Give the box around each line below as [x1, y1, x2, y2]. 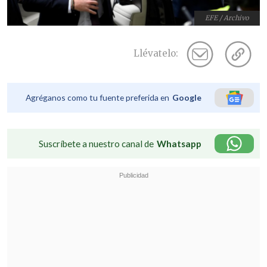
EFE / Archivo [205, 14, 250, 23]
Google [172, 92, 201, 103]
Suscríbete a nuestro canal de [39, 138, 154, 150]
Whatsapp [157, 138, 201, 150]
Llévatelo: [133, 48, 178, 60]
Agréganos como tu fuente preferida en [26, 92, 169, 103]
